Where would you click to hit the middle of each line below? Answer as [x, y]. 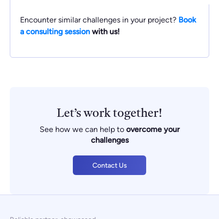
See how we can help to [83, 129]
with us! [105, 32]
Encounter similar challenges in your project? [99, 20]
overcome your [153, 129]
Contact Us [109, 165]
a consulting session [55, 32]
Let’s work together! [109, 114]
